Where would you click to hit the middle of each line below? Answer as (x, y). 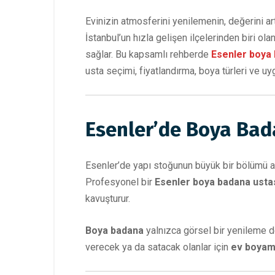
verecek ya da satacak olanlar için (158, 247)
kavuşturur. (108, 199)
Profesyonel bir (120, 182)
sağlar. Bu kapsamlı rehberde (148, 55)
